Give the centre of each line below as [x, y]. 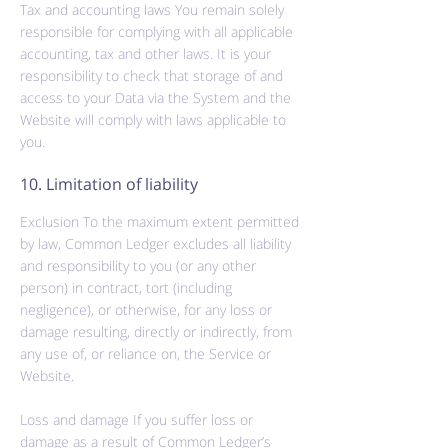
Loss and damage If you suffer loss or [136, 419]
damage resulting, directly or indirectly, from [156, 331]
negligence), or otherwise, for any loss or [146, 309]
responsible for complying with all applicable [156, 31]
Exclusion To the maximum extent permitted [159, 221]
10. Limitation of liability [109, 184]
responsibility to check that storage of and [151, 75]
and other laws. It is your [192, 53]
